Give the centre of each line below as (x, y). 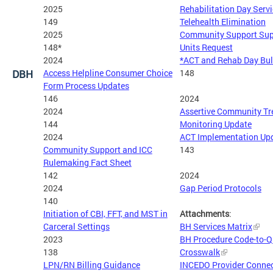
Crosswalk (200, 252)
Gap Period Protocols (220, 188)
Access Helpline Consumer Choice (108, 73)
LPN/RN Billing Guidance (91, 264)
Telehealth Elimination (222, 21)
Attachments (204, 213)
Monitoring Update (215, 124)
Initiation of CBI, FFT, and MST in (105, 213)
